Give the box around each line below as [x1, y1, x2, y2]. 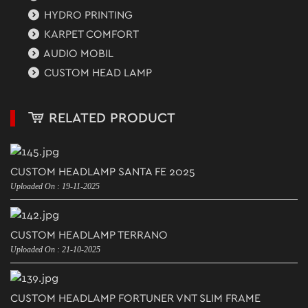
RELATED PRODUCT [45, 111, 175, 125]
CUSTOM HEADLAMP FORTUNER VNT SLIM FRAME [10, 292, 261, 304]
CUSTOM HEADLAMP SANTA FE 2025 [10, 166, 195, 177]
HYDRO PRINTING [41, 9, 133, 21]
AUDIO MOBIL [41, 47, 114, 59]
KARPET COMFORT [41, 28, 140, 40]
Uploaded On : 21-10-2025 [10, 244, 100, 254]
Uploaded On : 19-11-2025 [10, 181, 100, 191]
